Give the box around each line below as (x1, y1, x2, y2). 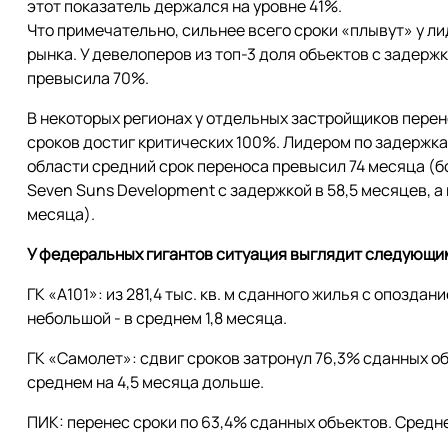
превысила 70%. (27, 67, 149, 89)
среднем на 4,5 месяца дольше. (27, 371, 264, 393)
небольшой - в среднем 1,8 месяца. (27, 307, 287, 329)
